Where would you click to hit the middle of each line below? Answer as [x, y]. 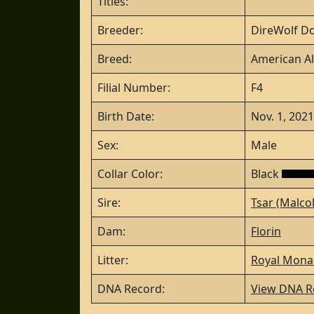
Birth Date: [126, 116]
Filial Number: [134, 88]
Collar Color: [130, 174]
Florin [266, 231]
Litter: [113, 260]
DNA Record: [131, 289]
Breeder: [120, 30]
